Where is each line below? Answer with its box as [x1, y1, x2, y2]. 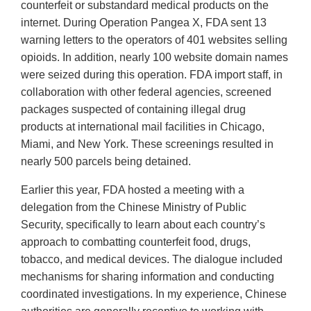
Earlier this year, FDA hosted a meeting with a [21, 184, 244, 196]
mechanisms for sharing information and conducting [21, 271, 274, 283]
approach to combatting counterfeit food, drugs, [21, 236, 251, 249]
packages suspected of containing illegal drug [21, 103, 246, 116]
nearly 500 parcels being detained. [21, 155, 191, 168]
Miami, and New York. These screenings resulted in [21, 138, 274, 151]
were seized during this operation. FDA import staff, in [21, 69, 283, 81]
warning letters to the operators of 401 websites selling [21, 34, 287, 47]
